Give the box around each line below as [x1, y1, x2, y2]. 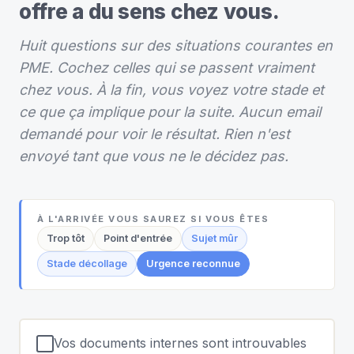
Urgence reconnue [146, 257, 240, 269]
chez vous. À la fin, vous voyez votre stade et [19, 81, 324, 98]
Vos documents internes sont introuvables [53, 335, 307, 351]
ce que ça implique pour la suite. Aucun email [19, 103, 321, 120]
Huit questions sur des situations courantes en [19, 36, 333, 54]
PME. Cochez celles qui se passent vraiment [19, 58, 314, 76]
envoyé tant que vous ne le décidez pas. [19, 147, 288, 164]
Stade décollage [47, 257, 127, 269]
